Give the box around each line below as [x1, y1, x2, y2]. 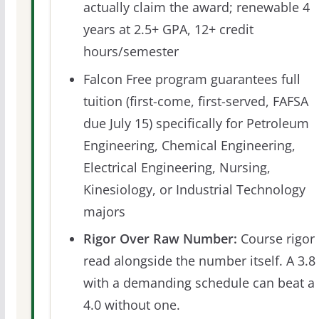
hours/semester [83, 43, 179, 61]
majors [83, 202, 125, 220]
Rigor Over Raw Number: [83, 229, 237, 247]
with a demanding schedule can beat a [83, 273, 315, 291]
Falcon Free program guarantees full [83, 70, 300, 88]
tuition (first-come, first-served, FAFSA [83, 92, 308, 110]
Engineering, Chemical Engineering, [83, 136, 296, 154]
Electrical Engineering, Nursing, [83, 158, 271, 176]
